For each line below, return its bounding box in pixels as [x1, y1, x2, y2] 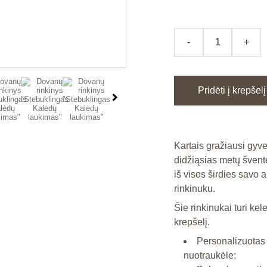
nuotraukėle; [184, 250, 236, 261]
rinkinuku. [174, 184, 215, 194]
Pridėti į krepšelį [198, 85, 266, 96]
